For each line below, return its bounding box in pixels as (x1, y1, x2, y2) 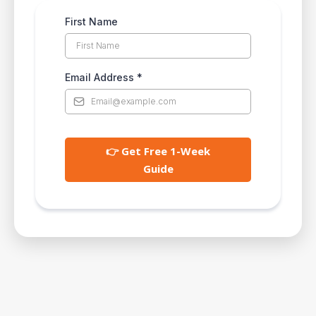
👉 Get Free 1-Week (106, 144, 210, 158)
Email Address (65, 71, 137, 83)
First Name (65, 16, 118, 28)
